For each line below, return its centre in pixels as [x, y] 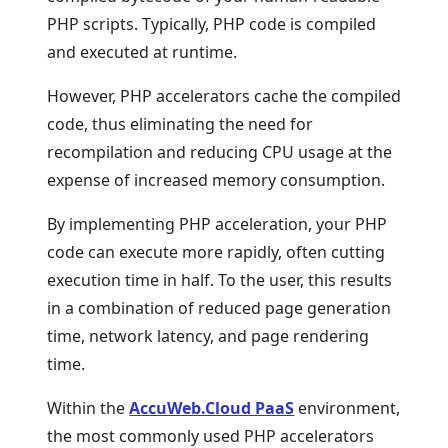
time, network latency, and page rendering [208, 336]
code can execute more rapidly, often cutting [216, 252]
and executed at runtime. [142, 52]
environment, [347, 408]
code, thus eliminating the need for [180, 124]
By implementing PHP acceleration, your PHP [217, 224]
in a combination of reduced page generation [219, 308]
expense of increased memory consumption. [216, 180]
